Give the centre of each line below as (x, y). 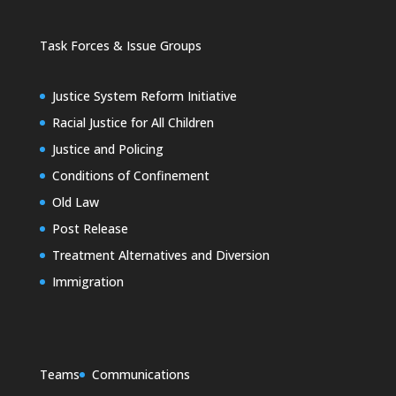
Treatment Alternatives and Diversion (160, 255)
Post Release (90, 228)
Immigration (88, 281)
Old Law (75, 202)
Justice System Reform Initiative (144, 95)
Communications (141, 375)
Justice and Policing (107, 148)
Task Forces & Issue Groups (120, 45)
